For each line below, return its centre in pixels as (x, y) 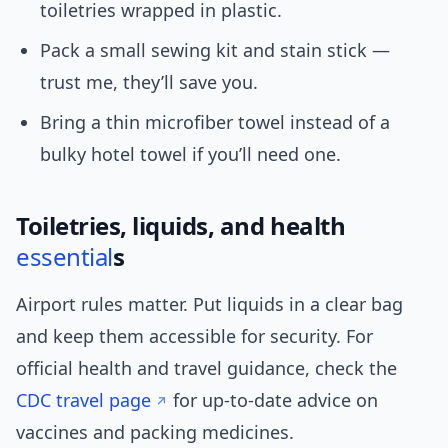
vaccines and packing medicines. (155, 432)
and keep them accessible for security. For (194, 336)
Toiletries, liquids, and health (181, 226)
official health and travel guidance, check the (206, 368)
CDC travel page (83, 400)
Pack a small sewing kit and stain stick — (215, 50)
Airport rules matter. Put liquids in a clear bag (209, 304)
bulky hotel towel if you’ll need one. (190, 154)
